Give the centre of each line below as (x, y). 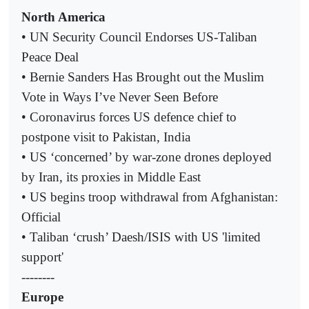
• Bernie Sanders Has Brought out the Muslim (143, 77)
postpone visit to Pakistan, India (106, 137)
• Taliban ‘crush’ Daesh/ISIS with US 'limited (141, 237)
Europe (42, 297)
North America (63, 17)
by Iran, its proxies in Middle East (111, 177)
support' (42, 257)
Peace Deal (50, 57)
